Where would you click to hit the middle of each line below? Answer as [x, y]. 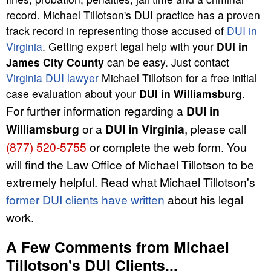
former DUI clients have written [85, 199]
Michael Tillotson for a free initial [178, 77]
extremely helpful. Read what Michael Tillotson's [131, 181]
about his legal [204, 199]
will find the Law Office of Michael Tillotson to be [130, 164]
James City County [55, 62]
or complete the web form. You [167, 146]
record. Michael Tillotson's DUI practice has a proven [133, 15]
